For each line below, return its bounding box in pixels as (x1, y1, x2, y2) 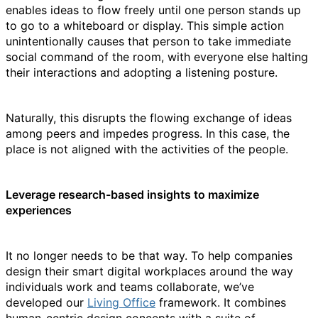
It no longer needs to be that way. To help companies (6, 248, 292, 263)
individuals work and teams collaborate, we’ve (6, 280, 254, 294)
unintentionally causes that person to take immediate (6, 34, 291, 48)
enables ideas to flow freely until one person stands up (6, 3, 301, 17)
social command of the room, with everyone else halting (6, 50, 308, 64)
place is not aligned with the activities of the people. (6, 142, 288, 156)
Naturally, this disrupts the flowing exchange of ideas (6, 111, 292, 125)
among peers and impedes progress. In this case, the (6, 126, 290, 141)
